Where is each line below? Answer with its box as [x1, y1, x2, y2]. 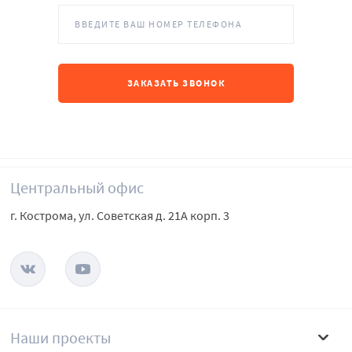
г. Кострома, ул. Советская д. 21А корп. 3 [10, 207, 229, 224]
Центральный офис [10, 178, 144, 198]
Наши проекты [10, 328, 111, 348]
